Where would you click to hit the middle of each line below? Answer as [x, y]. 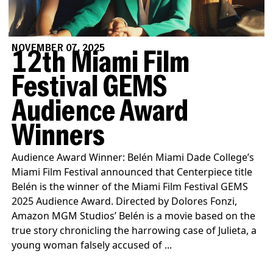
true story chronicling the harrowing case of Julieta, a [134, 230]
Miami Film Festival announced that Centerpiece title [132, 172]
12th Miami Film [101, 64]
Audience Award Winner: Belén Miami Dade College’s [133, 157]
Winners [58, 137]
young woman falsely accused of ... [92, 245]
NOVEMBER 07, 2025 [58, 48]
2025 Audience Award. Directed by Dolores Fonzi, [125, 201]
